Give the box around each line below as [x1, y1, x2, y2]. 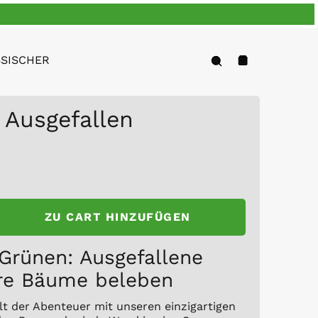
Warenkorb [236, 59, 296, 73]
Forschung [221, 53, 280, 66]
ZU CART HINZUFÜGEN [44, 210, 191, 224]
